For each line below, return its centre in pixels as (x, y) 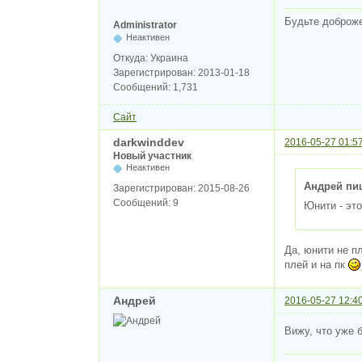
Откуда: (132, 58)
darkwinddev (149, 142)
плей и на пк (316, 264)
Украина (169, 58)
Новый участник (152, 156)
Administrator (145, 25)
